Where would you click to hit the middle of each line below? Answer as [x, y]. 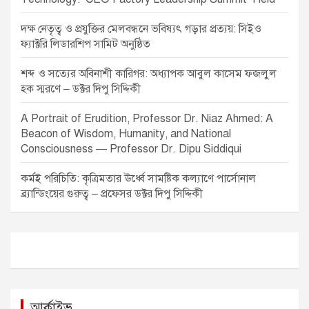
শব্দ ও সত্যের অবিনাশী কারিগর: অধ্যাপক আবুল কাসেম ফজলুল [149, 74]
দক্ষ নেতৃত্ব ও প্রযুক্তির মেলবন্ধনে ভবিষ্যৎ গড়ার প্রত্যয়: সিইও [141, 29]
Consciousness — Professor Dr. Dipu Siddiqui [131, 149]
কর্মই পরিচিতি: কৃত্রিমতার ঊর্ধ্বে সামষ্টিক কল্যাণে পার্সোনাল [138, 179]
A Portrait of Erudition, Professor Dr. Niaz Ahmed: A [147, 119]
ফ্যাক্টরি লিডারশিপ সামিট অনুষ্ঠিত [86, 44]
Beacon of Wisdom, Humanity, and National [126, 134]
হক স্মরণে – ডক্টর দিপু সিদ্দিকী [81, 89]
